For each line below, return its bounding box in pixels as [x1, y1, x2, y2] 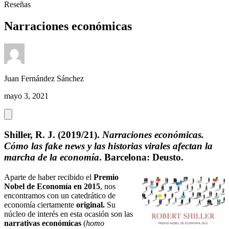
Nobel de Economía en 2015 [4, 181, 100, 191]
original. [76, 200, 105, 209]
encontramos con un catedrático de [4, 191, 116, 200]
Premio [94, 172, 119, 181]
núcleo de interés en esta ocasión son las [4, 209, 133, 218]
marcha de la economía [4, 152, 99, 163]
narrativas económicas [4, 218, 83, 227]
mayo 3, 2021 [4, 91, 49, 101]
